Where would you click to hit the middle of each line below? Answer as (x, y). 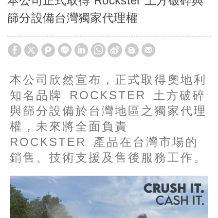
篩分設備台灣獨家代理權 (73, 18)
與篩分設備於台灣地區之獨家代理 (108, 111)
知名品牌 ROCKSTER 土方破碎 (108, 95)
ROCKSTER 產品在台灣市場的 (104, 142)
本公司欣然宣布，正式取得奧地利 (108, 80)
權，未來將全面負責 (69, 127)
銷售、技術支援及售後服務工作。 (108, 158)
